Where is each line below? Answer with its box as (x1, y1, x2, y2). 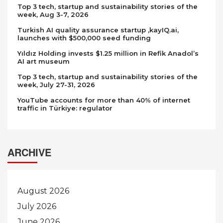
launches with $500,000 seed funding (17, 34, 151, 42)
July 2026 (17, 202, 56, 212)
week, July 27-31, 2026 (17, 81, 95, 89)
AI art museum (17, 57, 70, 66)
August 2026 (17, 186, 69, 196)
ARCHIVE (7, 145, 51, 160)
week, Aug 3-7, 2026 (17, 10, 89, 19)
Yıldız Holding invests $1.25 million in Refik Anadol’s (17, 49, 199, 58)
